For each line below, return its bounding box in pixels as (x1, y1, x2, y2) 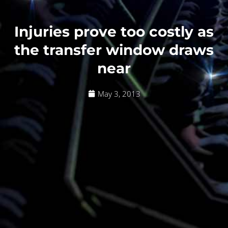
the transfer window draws (14, 41, 214, 59)
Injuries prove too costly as (14, 22, 214, 40)
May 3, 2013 (97, 88, 140, 99)
